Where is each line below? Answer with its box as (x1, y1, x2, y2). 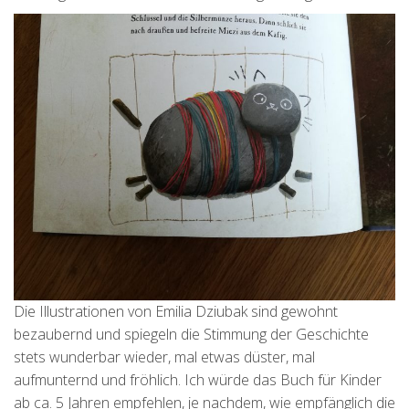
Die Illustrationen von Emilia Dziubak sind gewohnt (14, 301, 338, 322)
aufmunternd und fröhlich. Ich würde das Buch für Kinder (14, 370, 382, 391)
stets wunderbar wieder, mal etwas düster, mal (14, 347, 315, 368)
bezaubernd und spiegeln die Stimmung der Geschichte (14, 324, 369, 345)
